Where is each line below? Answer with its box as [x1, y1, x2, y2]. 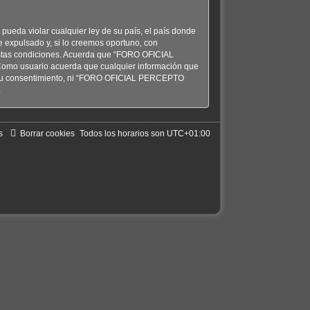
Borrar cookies [19, 128, 75, 138]
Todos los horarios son [79, 128, 167, 138]
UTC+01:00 [166, 128, 210, 138]
